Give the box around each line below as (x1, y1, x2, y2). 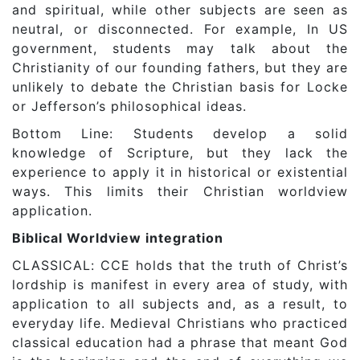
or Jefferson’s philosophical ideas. (12, 98, 247, 115)
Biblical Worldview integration (12, 230, 223, 247)
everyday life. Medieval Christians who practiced (12, 315, 348, 332)
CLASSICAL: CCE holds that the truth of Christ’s (12, 257, 348, 274)
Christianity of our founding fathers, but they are (12, 59, 348, 76)
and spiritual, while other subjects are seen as (12, 2, 348, 18)
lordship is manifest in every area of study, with (12, 276, 348, 293)
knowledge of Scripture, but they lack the (12, 145, 348, 162)
